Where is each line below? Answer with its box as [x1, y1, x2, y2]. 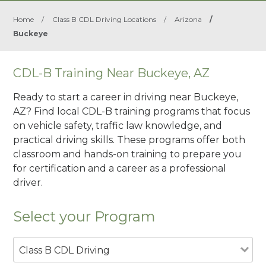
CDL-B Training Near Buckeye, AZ [13, 66, 210, 80]
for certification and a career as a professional [13, 162, 227, 174]
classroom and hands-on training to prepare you [13, 148, 242, 160]
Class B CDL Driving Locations [52, 15, 157, 24]
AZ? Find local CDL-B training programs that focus [13, 105, 251, 117]
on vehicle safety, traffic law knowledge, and [13, 119, 223, 131]
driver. [13, 176, 43, 188]
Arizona [175, 15, 202, 24]
